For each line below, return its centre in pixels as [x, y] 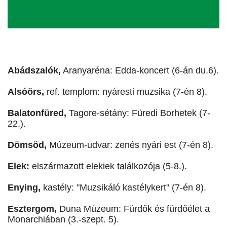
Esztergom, [33, 209]
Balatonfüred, [37, 113]
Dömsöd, [28, 145]
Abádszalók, [34, 71]
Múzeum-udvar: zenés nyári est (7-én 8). [131, 145]
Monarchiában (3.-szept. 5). [63, 220]
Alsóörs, [26, 92]
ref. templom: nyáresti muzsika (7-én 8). [126, 92]
